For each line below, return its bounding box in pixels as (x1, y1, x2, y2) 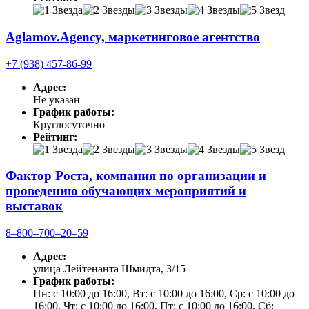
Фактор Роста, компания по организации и (6, 168, 266, 183)
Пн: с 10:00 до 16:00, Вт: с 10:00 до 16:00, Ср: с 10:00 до (33, 288, 295, 300)
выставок (6, 199, 63, 214)
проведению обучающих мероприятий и (6, 183, 246, 199)
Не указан (33, 93, 80, 106)
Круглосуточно (33, 118, 105, 130)
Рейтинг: (33, 130, 77, 143)
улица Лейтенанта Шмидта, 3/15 (33, 263, 186, 275)
